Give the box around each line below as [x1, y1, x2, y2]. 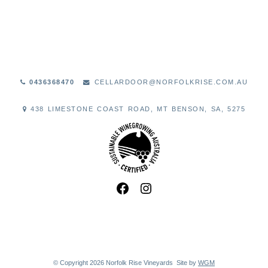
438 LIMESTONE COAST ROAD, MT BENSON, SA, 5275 [27, 105, 246, 112]
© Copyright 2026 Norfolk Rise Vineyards [53, 259, 176, 267]
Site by [176, 259, 198, 267]
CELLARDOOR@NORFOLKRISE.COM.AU [90, 78, 248, 86]
